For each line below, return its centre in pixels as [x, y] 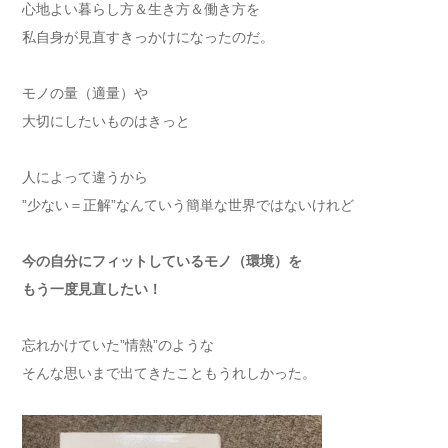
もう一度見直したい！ [92, 289]
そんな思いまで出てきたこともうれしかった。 [169, 373]
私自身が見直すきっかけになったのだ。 [148, 37]
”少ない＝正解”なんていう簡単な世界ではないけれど [188, 205]
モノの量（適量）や [85, 93]
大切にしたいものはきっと [106, 121]
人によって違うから [85, 177]
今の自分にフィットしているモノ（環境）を [162, 261]
